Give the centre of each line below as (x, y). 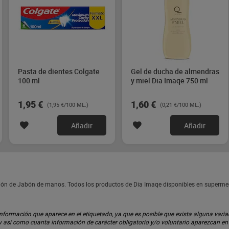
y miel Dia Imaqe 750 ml (169, 81)
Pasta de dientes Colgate (59, 71)
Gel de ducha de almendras (175, 71)
